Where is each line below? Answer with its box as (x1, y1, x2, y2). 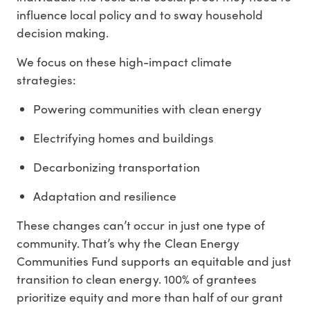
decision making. (17, 24, 109, 42)
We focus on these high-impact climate (17, 53, 232, 71)
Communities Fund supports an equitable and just (17, 253, 291, 270)
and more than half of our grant (104, 289, 283, 306)
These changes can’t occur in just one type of (17, 217, 265, 234)
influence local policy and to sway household (17, 6, 263, 24)
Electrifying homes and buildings (33, 129, 214, 147)
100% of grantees (163, 271, 257, 288)
